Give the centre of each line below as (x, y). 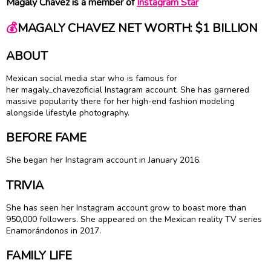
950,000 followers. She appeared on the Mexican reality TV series (134, 219)
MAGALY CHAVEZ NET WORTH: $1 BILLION (137, 28)
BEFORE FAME (46, 138)
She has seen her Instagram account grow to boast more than (126, 207)
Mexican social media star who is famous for (92, 78)
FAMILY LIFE (39, 256)
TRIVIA (25, 185)
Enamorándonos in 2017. (55, 230)
